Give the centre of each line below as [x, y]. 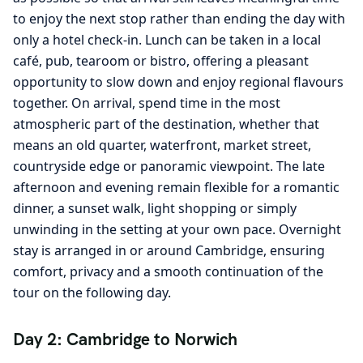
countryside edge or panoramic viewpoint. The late [169, 166]
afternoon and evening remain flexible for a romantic [176, 187]
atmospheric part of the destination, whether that [166, 124]
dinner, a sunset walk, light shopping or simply [155, 208]
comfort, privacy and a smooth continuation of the [168, 271]
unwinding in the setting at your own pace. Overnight [177, 229]
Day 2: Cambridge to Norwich [125, 339]
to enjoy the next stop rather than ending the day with [179, 18]
